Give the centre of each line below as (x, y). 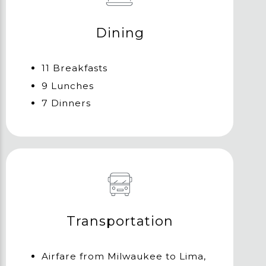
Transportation (120, 221)
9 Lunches (68, 85)
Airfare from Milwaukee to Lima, (124, 256)
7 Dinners (66, 103)
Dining (120, 33)
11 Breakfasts (75, 68)
